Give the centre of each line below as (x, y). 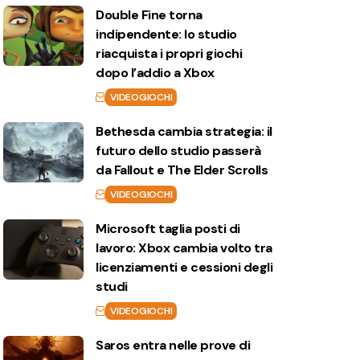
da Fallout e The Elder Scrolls (182, 170)
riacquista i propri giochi (169, 53)
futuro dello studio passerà (178, 151)
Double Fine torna (149, 15)
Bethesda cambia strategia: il (184, 131)
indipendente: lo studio (166, 34)
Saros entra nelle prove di (173, 345)
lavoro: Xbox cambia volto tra (184, 248)
